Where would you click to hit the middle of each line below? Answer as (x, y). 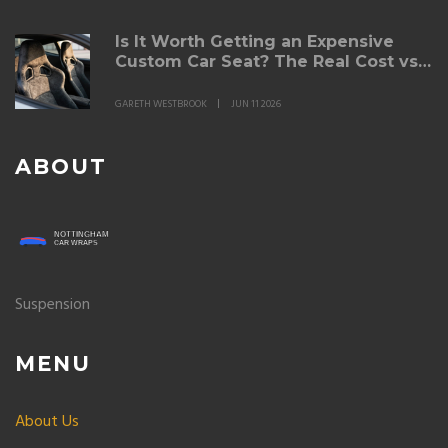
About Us (47, 422)
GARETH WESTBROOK (161, 104)
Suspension (52, 305)
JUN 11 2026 (256, 104)
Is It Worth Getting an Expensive (254, 41)
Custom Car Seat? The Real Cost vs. (268, 61)
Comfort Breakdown (203, 81)
